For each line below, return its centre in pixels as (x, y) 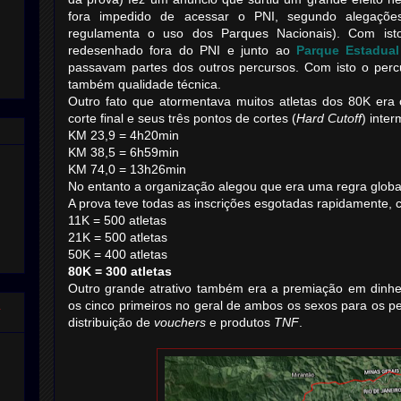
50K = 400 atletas (118, 254)
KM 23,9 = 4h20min (124, 135)
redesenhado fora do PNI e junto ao (182, 50)
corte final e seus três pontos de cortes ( (182, 118)
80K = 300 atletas (120, 271)
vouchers (182, 322)
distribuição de (111, 322)
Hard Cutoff (329, 118)
